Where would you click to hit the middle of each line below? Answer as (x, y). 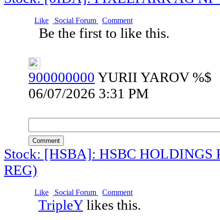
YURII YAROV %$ (155, 77)
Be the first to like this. (106, 33)
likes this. (114, 205)
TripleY (61, 205)
